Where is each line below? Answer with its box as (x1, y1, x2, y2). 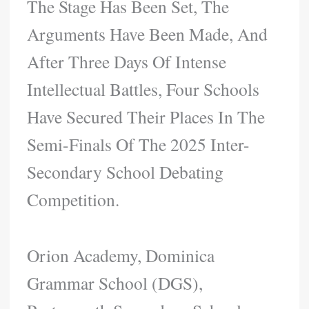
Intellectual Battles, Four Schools (27, 77, 260, 101)
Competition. (27, 188, 120, 212)
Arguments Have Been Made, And (27, 22, 268, 46)
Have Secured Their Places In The (27, 105, 266, 129)
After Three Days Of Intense (27, 50, 227, 74)
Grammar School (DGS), (27, 271, 203, 295)
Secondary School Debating (27, 160, 224, 184)
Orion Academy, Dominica (27, 243, 215, 268)
